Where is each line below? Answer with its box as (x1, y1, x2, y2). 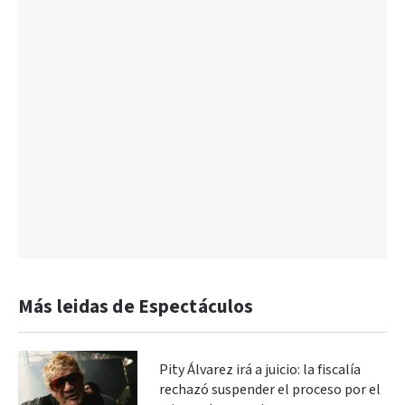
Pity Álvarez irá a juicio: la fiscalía (159, 360, 361, 380)
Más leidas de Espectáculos (18, 294, 254, 319)
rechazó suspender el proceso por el (159, 380, 381, 400)
